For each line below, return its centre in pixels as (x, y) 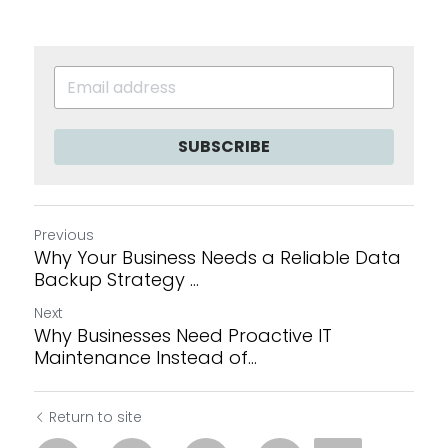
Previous (64, 235)
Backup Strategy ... (116, 279)
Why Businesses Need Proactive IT (183, 335)
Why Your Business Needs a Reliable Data (217, 257)
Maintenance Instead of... (145, 357)
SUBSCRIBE (224, 146)
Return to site (95, 417)
